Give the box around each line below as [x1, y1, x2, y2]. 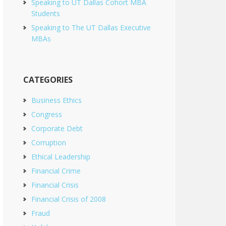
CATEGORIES [23, 74, 73, 85]
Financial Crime [31, 166, 81, 176]
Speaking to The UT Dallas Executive [31, 23, 151, 32]
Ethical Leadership [31, 152, 90, 161]
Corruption [31, 138, 66, 147]
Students [31, 9, 60, 18]
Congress [31, 109, 62, 119]
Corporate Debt [31, 124, 83, 133]
